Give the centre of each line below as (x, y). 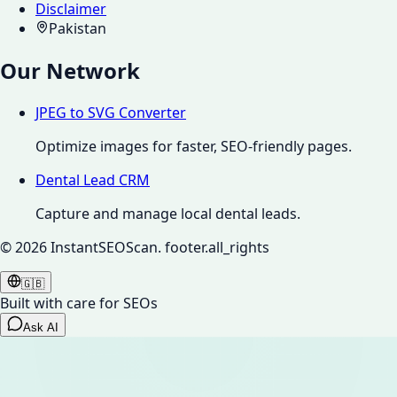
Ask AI (41, 328)
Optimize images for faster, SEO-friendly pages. (194, 147)
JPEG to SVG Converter (111, 113)
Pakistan (78, 29)
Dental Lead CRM (93, 180)
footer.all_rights (217, 248)
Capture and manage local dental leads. (168, 214)
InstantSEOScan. (106, 248)
